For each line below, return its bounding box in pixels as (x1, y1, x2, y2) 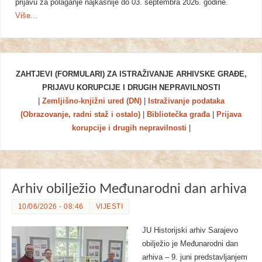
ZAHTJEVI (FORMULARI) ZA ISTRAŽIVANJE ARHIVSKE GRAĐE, (15, 70, 247, 79)
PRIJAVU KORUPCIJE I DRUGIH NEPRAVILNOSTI (42, 84, 220, 92)
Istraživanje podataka (147, 97, 225, 106)
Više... (15, 11, 38, 20)
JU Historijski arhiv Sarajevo (142, 226, 238, 235)
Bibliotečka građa (147, 111, 210, 119)
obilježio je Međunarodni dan (142, 239, 238, 248)
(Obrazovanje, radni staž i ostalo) (20, 111, 140, 119)
